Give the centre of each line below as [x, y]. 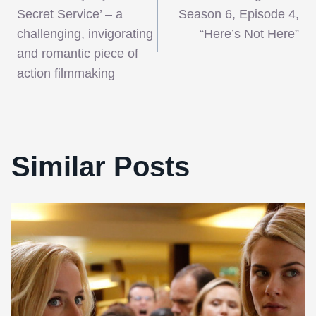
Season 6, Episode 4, [239, 14]
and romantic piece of [78, 54]
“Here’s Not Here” [249, 34]
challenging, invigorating [85, 34]
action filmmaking [66, 74]
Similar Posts [101, 167]
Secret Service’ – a [70, 14]
